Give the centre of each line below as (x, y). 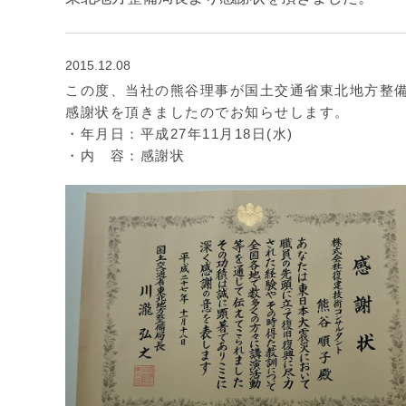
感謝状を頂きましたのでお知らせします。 (208, 112)
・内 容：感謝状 (126, 155)
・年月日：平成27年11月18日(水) (179, 134)
